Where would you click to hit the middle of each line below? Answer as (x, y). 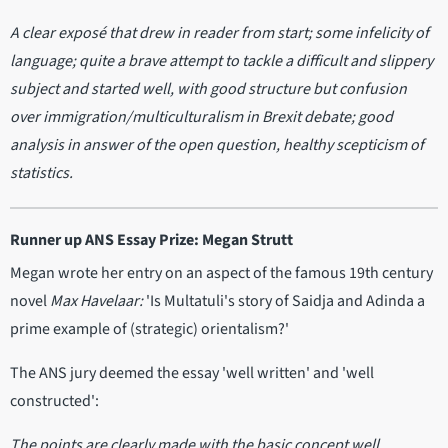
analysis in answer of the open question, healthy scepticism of (217, 145)
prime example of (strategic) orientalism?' (149, 329)
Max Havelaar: (96, 301)
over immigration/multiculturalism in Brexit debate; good (201, 117)
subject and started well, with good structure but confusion (208, 89)
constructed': (54, 401)
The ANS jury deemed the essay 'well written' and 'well (192, 373)
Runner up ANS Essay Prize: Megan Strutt (151, 240)
